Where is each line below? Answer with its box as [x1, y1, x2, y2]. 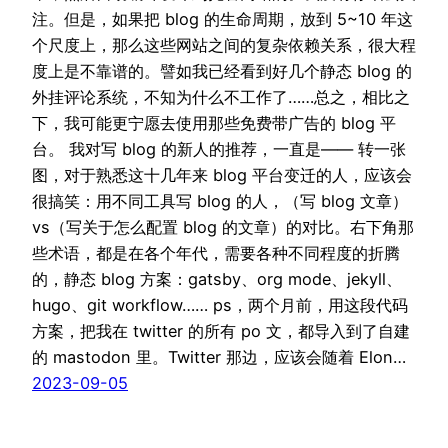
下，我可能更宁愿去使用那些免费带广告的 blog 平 [32, 113, 396, 134]
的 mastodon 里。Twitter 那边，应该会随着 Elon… [32, 347, 406, 368]
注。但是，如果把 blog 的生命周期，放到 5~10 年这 [32, 9, 413, 30]
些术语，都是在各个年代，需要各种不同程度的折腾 [32, 243, 400, 264]
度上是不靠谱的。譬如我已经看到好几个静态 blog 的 [32, 61, 412, 82]
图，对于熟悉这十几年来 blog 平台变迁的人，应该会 [32, 165, 412, 186]
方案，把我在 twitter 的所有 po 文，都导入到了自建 [32, 321, 410, 342]
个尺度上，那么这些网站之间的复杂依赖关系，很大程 [32, 35, 416, 56]
